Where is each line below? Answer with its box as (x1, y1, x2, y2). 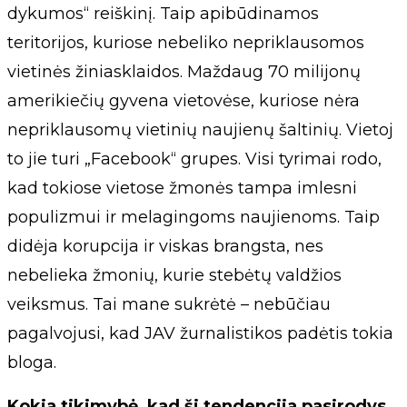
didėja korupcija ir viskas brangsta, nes (7, 235, 323, 256)
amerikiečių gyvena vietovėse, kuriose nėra (7, 90, 360, 111)
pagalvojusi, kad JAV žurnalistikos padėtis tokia (7, 323, 393, 343)
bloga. (7, 352, 56, 372)
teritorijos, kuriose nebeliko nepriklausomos (7, 32, 364, 53)
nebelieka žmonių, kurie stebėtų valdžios (7, 264, 342, 285)
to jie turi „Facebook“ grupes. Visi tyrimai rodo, (7, 148, 382, 169)
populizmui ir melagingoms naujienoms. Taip (7, 206, 380, 227)
